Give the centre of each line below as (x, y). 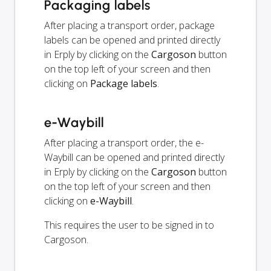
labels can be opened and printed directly (132, 40)
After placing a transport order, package (129, 26)
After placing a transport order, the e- (124, 143)
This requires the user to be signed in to (129, 225)
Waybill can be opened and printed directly (134, 158)
